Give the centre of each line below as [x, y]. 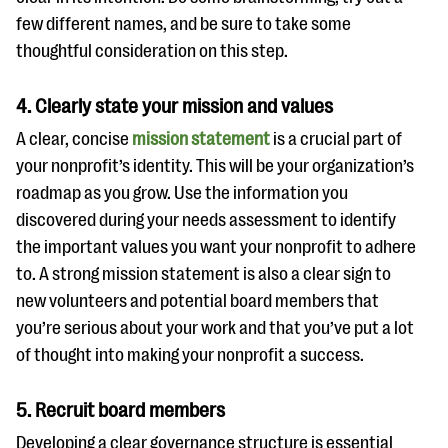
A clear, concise [74, 139]
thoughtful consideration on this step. [155, 51]
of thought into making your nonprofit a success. [193, 355]
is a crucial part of [336, 139]
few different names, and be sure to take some [183, 24]
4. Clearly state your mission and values [176, 106]
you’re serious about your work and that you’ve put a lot [215, 328]
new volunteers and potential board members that [197, 301]
